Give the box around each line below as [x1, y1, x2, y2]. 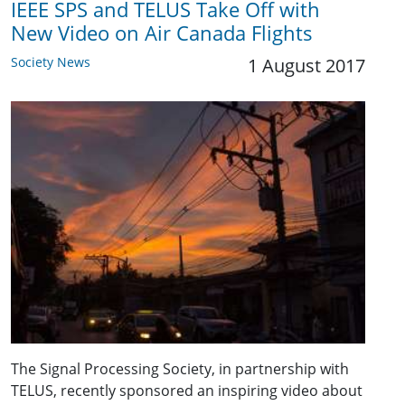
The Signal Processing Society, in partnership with [11, 359, 349, 380]
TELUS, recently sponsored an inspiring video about [11, 381, 363, 401]
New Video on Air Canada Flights [11, 19, 313, 46]
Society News [11, 52, 90, 71]
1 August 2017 [248, 52, 365, 78]
